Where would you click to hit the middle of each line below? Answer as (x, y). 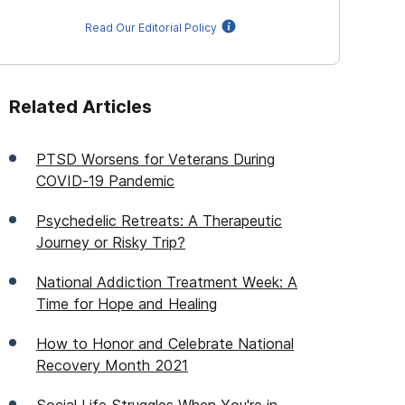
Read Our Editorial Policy (151, 28)
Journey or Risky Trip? (111, 242)
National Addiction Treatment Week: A (167, 282)
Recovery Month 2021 (112, 365)
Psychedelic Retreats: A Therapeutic (159, 221)
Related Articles (80, 107)
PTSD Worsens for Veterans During (155, 159)
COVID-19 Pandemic (105, 181)
